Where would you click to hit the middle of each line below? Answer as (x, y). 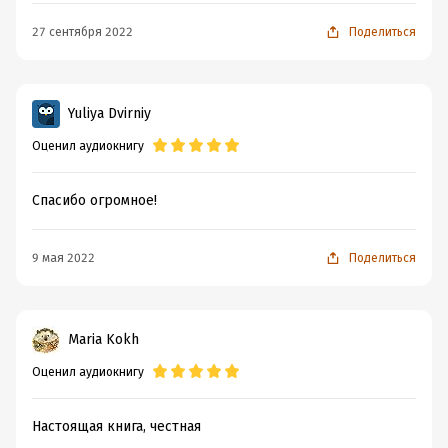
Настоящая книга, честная (116, 426)
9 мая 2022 (63, 258)
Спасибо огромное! (94, 200)
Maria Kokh (103, 339)
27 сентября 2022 (82, 32)
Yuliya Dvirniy (109, 113)
